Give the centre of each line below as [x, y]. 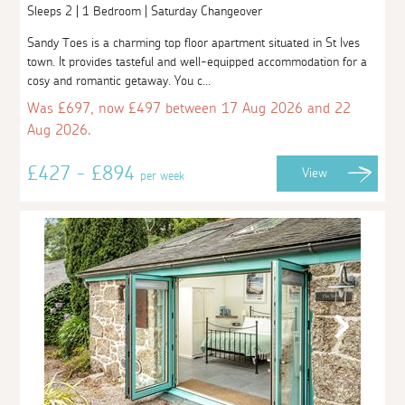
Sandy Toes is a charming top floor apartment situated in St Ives [194, 43]
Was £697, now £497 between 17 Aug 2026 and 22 [189, 108]
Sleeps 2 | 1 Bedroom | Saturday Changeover [147, 11]
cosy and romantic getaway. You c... [119, 81]
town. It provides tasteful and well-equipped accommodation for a [198, 62]
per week [163, 176]
